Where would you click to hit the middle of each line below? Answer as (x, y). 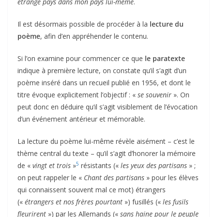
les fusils (176, 201)
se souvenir (155, 94)
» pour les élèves (171, 177)
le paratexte (165, 58)
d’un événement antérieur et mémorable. (81, 119)
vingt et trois (52, 165)
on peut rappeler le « (51, 177)
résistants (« (100, 165)
